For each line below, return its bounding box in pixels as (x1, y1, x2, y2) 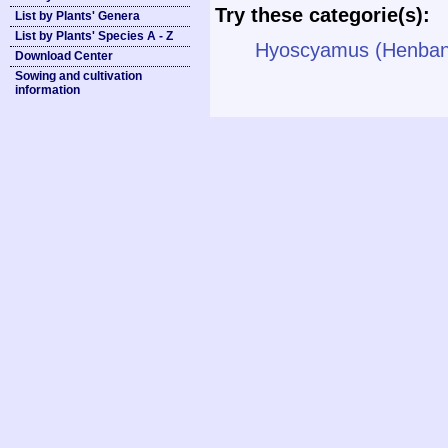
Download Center (15, 49, 113, 63)
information (15, 83, 80, 97)
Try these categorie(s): (215, 4, 430, 27)
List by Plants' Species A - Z (15, 29, 173, 43)
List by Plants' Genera (15, 9, 140, 23)
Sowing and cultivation (15, 69, 142, 83)
